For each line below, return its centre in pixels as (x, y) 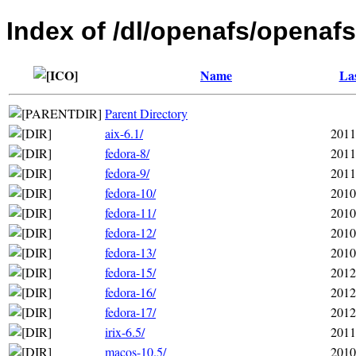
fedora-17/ (130, 311)
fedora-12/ (130, 232)
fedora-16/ (130, 292)
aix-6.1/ (124, 133)
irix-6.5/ (125, 331)
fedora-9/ (127, 172)
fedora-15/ (130, 272)
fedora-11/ (130, 212)
